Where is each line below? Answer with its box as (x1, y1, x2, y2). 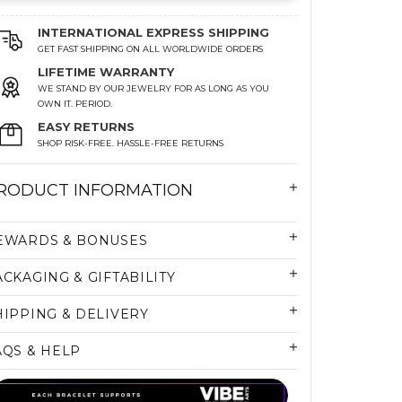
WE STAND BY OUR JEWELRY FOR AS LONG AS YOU (38, 83, 270, 94)
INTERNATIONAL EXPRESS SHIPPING (38, 25, 270, 40)
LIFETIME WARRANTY (38, 65, 175, 80)
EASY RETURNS (38, 119, 135, 135)
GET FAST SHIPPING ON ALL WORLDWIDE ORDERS (38, 44, 264, 55)
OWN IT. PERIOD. (38, 99, 113, 109)
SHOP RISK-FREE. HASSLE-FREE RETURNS (38, 138, 224, 149)
